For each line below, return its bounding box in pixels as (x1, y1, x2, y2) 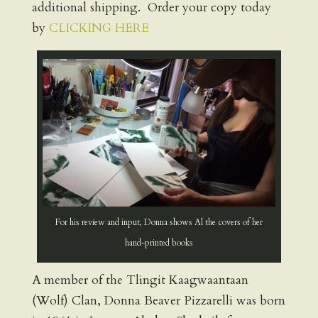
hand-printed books (124, 237, 193, 249)
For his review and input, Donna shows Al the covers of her (55, 216, 263, 229)
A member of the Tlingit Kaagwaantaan (31, 272, 248, 289)
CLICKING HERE (48, 19, 149, 36)
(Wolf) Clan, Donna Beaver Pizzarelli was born (31, 292, 285, 309)
